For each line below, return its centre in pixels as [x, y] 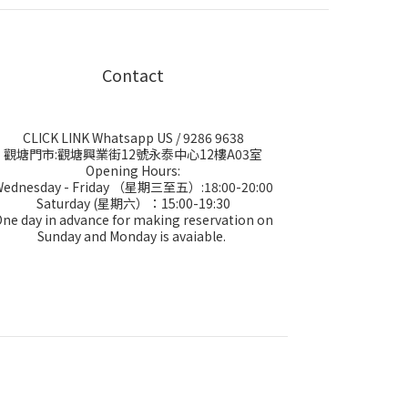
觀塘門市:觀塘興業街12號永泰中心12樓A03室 [133, 154]
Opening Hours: [133, 170]
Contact [133, 75]
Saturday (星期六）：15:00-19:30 [133, 203]
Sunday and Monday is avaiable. [133, 236]
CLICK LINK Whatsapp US [97, 138]
